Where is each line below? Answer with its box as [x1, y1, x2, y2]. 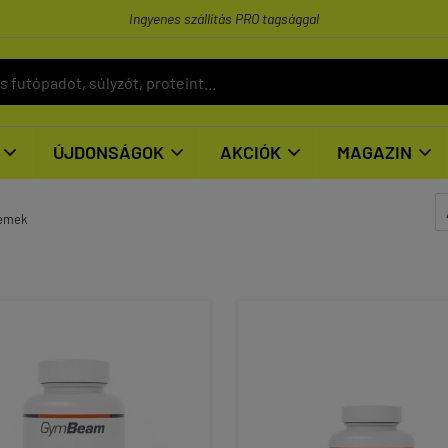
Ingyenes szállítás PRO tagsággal [129, 10, 319, 27]
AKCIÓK [220, 141, 281, 163]
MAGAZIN [337, 141, 412, 163]
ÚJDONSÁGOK [53, 141, 164, 163]
